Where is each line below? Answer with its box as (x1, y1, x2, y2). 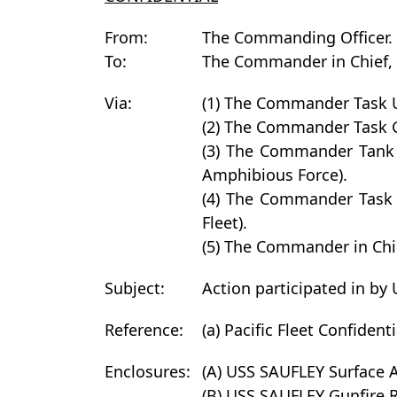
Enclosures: (105, 361, 191, 382)
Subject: (105, 277, 165, 299)
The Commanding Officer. (202, 27, 393, 48)
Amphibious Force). (202, 164, 347, 185)
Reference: (105, 319, 183, 340)
